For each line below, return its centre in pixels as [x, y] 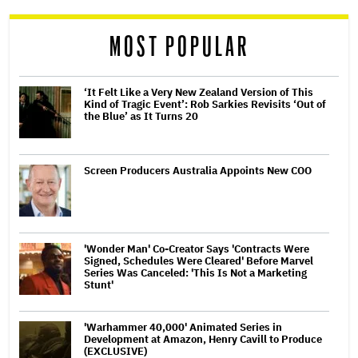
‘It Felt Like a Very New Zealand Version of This [199, 92]
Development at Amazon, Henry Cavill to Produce [203, 339]
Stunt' [99, 284]
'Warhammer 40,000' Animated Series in [183, 327]
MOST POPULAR [179, 47]
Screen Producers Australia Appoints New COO [198, 170]
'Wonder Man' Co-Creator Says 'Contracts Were [197, 249]
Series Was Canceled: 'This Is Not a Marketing [195, 272]
